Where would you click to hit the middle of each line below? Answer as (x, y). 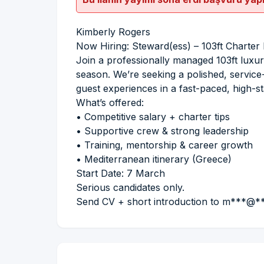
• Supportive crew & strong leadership (162, 131)
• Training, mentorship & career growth (164, 145)
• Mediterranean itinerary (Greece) (154, 159)
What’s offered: (110, 103)
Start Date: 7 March (121, 173)
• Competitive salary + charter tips (153, 117)
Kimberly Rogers (113, 32)
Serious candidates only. (130, 187)
